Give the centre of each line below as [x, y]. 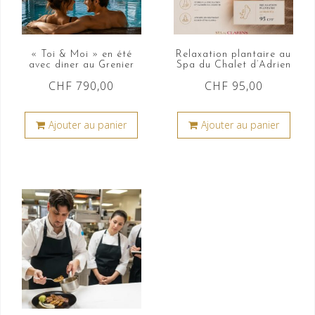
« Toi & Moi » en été [81, 55]
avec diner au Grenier [81, 65]
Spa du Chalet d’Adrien [233, 65]
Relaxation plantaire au [234, 55]
